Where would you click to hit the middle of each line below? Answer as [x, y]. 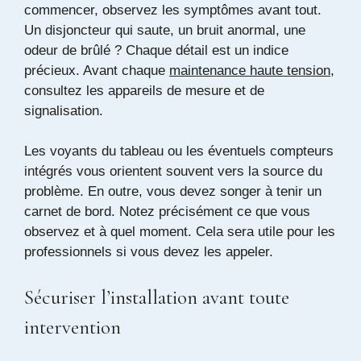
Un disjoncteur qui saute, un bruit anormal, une [165, 30]
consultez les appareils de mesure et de [144, 90]
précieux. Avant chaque [97, 70]
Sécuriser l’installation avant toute [157, 297]
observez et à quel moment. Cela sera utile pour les [180, 232]
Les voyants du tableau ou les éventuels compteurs [179, 151]
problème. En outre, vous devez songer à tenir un [173, 191]
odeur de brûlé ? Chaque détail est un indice [156, 50]
